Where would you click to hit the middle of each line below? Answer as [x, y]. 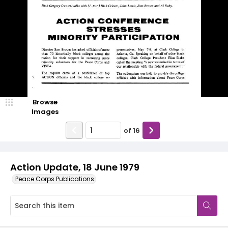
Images [45, 112]
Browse [45, 102]
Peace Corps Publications [55, 179]
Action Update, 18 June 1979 [75, 167]
